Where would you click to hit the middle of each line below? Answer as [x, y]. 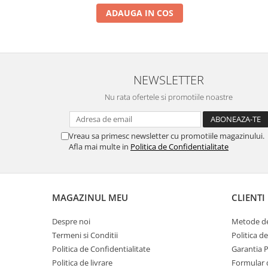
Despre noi [71, 221]
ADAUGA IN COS [140, 13]
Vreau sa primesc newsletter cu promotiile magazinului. [167, 135]
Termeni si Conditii [85, 235]
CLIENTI [248, 197]
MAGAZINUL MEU [90, 197]
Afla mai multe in [100, 146]
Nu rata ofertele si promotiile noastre [169, 97]
